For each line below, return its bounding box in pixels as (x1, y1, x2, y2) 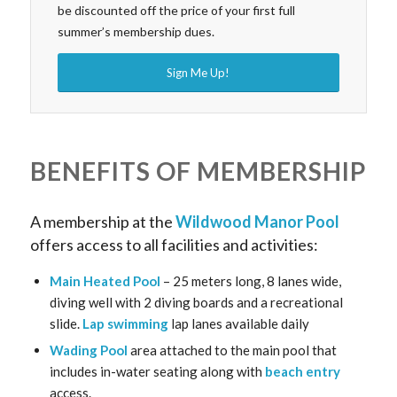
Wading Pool (49, 342, 130, 359)
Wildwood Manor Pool (175, 212, 339, 232)
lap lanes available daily (170, 315, 309, 332)
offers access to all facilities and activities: (29, 235, 318, 255)
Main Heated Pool (49, 273, 163, 290)
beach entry (264, 363, 340, 380)
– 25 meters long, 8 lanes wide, (162, 273, 341, 290)
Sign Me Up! (167, 65, 230, 80)
